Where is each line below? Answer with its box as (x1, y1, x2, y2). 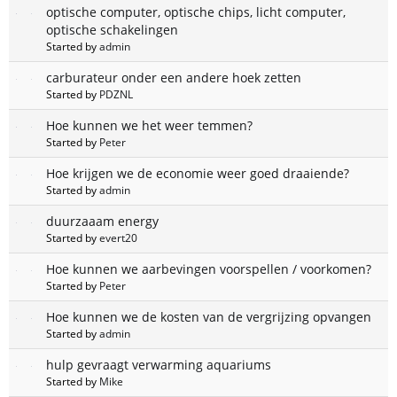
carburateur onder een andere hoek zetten (46, 69, 301, 87)
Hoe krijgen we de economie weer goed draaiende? (46, 165, 349, 183)
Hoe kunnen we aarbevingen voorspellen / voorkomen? (46, 261, 371, 278)
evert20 (99, 230, 137, 245)
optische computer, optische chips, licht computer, (46, 4, 346, 21)
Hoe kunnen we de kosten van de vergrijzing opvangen (46, 308, 371, 326)
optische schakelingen (46, 21, 178, 39)
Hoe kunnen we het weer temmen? (46, 117, 253, 135)
